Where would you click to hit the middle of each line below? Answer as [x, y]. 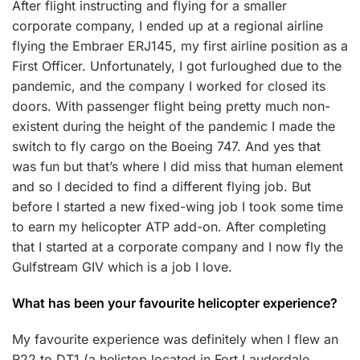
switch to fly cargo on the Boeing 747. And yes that [166, 146]
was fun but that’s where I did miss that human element [178, 166]
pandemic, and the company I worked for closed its [169, 86]
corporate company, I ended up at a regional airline [168, 26]
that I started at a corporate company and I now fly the [178, 247]
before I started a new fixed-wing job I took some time [178, 207]
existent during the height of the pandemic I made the [174, 126]
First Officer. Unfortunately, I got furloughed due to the [177, 66]
